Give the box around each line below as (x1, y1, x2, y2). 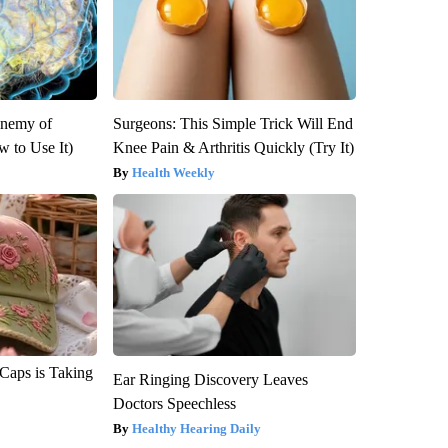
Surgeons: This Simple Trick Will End (112, 114, 353, 132)
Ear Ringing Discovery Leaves (112, 370, 308, 388)
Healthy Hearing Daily (131, 420, 261, 436)
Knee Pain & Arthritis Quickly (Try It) (112, 138, 354, 156)
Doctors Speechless (112, 394, 236, 412)
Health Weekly (131, 164, 215, 180)
